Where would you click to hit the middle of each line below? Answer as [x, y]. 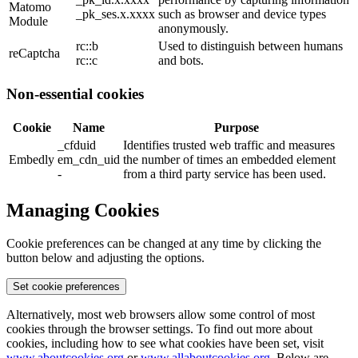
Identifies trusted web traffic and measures [229, 145]
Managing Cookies [83, 210]
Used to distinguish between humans [251, 46]
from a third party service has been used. [225, 173]
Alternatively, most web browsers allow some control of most [161, 315]
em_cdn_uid [89, 159]
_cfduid [77, 145]
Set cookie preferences [66, 287]
